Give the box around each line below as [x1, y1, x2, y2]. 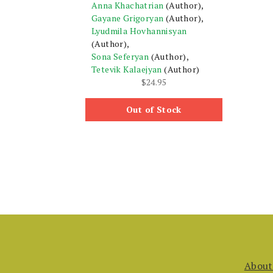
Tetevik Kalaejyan [91, 63, 162, 75]
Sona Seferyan [91, 50, 149, 62]
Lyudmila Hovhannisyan [91, 24, 187, 37]
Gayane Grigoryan [91, 12, 164, 24]
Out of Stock [126, 104, 182, 116]
